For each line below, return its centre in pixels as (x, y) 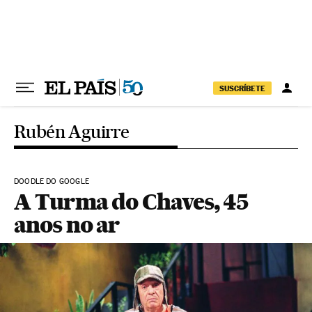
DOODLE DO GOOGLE (52, 181)
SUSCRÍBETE (242, 88)
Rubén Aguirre (72, 132)
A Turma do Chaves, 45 (131, 202)
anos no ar (67, 225)
